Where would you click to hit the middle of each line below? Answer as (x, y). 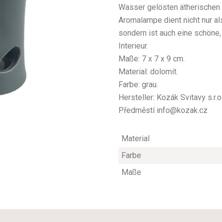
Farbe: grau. (138, 85)
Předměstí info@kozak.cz (163, 111)
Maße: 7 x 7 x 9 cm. (152, 59)
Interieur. (133, 46)
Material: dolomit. (148, 72)
